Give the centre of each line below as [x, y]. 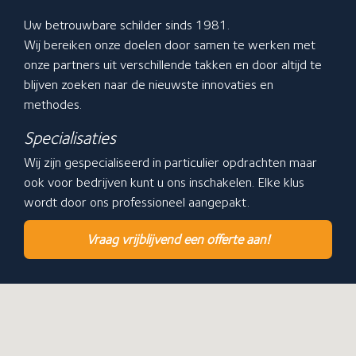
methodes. [53, 104]
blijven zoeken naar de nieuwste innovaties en [149, 85]
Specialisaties [70, 138]
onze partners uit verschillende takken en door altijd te [173, 65]
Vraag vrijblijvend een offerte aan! [178, 240]
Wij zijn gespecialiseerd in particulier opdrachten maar [170, 163]
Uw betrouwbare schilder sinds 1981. [127, 25]
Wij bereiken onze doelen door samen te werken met [170, 45]
